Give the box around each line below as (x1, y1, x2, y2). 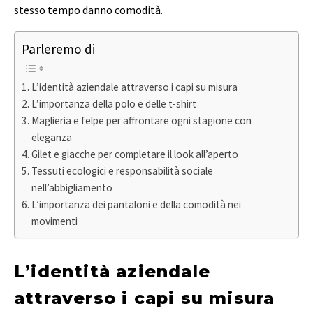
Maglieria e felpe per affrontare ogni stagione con (31, 114, 252, 128)
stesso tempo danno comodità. (14, 3, 163, 17)
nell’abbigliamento (31, 181, 113, 195)
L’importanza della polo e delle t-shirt (31, 97, 197, 111)
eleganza (31, 131, 73, 145)
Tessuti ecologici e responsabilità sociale (31, 164, 214, 178)
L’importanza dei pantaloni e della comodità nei (31, 198, 242, 212)
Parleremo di (22, 40, 95, 57)
